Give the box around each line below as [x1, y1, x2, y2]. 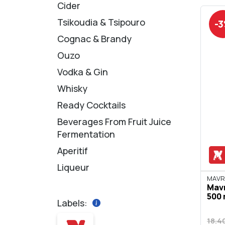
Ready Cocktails [57, 98, 126, 111]
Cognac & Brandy [57, 32, 132, 45]
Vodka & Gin [57, 65, 108, 78]
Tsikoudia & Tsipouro [57, 16, 145, 28]
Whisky [57, 82, 87, 94]
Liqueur [57, 161, 89, 173]
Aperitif [57, 144, 88, 157]
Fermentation [57, 128, 115, 140]
